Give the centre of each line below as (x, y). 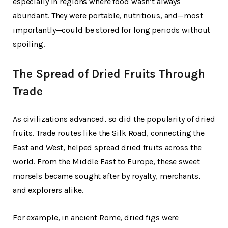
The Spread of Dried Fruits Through (109, 74)
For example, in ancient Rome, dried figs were (96, 217)
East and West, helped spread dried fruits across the (107, 147)
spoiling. (29, 44)
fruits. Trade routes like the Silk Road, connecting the (109, 133)
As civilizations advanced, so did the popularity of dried (114, 119)
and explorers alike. (48, 190)
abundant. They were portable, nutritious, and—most (108, 15)
